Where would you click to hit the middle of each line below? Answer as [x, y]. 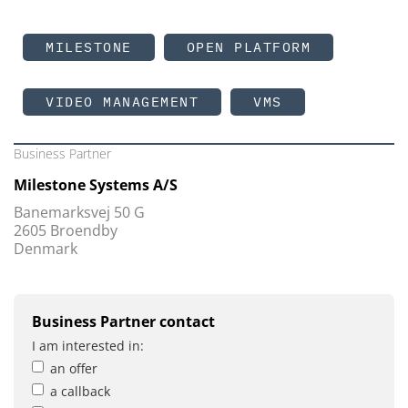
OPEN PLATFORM [248, 46]
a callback [80, 391]
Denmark [46, 248]
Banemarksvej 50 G [79, 212]
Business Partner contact [123, 321]
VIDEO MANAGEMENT [122, 101]
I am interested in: [88, 345]
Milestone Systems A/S [96, 184]
